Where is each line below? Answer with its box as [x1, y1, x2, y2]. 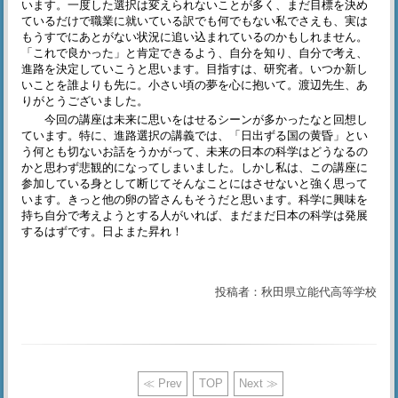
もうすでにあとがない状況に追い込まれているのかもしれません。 [21, 29, 369, 44]
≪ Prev [143, 376, 183, 390]
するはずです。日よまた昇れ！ [21, 224, 184, 238]
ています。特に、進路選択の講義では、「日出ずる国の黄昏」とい [21, 128, 369, 142]
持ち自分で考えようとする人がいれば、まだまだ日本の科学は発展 [21, 208, 369, 222]
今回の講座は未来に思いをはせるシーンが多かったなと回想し [21, 112, 369, 126]
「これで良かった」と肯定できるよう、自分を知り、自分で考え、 [21, 45, 369, 60]
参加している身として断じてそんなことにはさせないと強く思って [21, 176, 369, 190]
